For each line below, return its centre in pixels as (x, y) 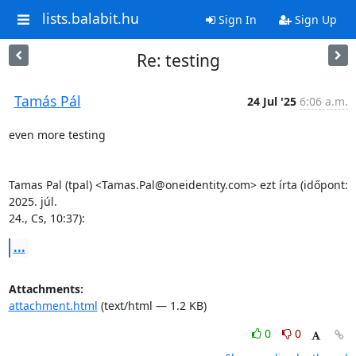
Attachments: (46, 289)
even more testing (57, 135)
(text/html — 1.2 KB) (152, 306)
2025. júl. (33, 201)
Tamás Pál (47, 101)
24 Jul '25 (271, 101)
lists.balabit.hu (90, 19)
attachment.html (53, 306)
